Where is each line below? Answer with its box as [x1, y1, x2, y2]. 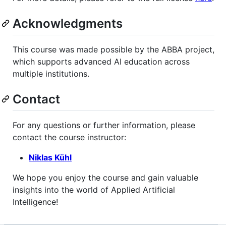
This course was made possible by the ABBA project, [13, 44, 214, 54]
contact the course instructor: [13, 132, 126, 143]
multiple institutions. [13, 68, 89, 79]
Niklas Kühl [29, 152, 72, 163]
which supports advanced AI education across [13, 56, 190, 67]
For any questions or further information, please [13, 120, 195, 131]
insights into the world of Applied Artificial [13, 185, 175, 195]
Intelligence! [13, 197, 58, 207]
